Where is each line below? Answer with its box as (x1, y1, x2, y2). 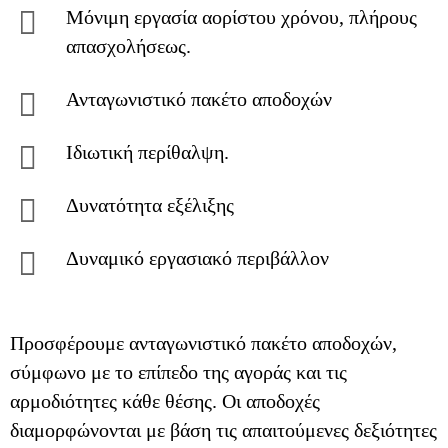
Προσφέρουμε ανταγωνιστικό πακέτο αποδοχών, (10, 332, 397, 354)
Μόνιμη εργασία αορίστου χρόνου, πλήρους (66, 6, 417, 28)
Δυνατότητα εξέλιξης (66, 194, 234, 216)
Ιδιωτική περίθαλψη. (66, 141, 229, 163)
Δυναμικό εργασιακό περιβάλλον (66, 247, 329, 269)
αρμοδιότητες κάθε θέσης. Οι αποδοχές (10, 390, 320, 412)
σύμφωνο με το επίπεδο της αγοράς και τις (10, 361, 347, 383)
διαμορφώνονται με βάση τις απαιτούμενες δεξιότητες (10, 419, 437, 441)
